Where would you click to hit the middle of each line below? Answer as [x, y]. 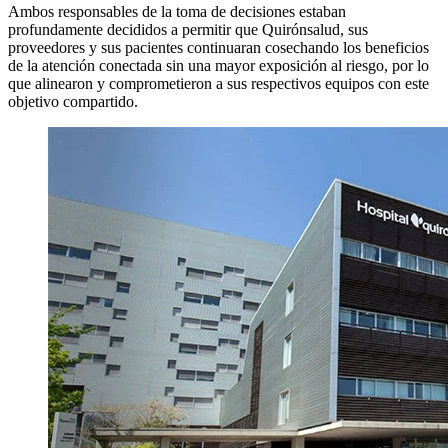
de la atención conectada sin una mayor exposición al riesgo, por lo [218, 65]
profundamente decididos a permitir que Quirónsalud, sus [188, 29]
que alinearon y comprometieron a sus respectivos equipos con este [218, 83]
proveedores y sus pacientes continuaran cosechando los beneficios [218, 47]
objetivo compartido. [73, 101]
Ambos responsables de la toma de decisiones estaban [177, 11]
